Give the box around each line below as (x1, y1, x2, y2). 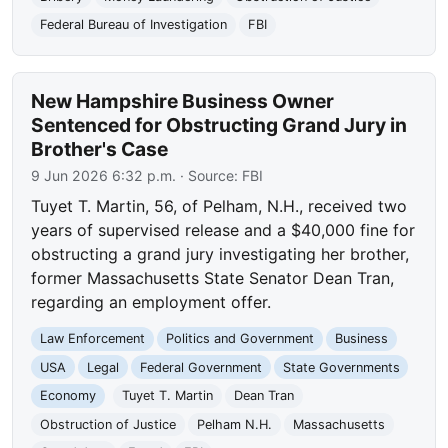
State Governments (282, 359, 400, 375)
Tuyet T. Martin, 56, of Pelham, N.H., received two (31, 196, 408, 217)
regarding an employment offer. (31, 292, 272, 313)
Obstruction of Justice (40, 416, 177, 432)
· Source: (176, 167, 243, 185)
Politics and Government (165, 331, 314, 347)
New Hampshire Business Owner (31, 89, 335, 114)
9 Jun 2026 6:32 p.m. (31, 167, 177, 185)
